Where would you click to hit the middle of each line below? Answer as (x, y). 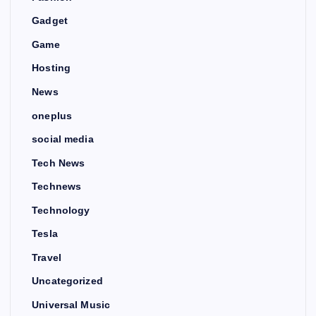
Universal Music (71, 305)
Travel (47, 257)
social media (63, 139)
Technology (61, 210)
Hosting (51, 68)
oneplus (52, 115)
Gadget (50, 21)
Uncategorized (67, 281)
